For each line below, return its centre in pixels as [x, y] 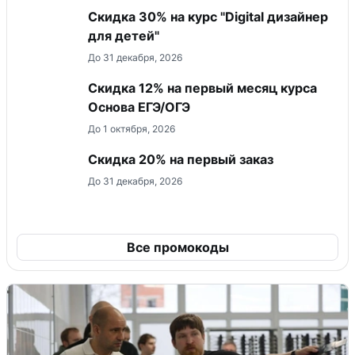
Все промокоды [177, 248]
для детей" [124, 36]
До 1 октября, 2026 [132, 129]
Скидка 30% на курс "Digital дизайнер [208, 17]
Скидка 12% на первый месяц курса [202, 88]
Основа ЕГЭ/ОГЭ [139, 107]
